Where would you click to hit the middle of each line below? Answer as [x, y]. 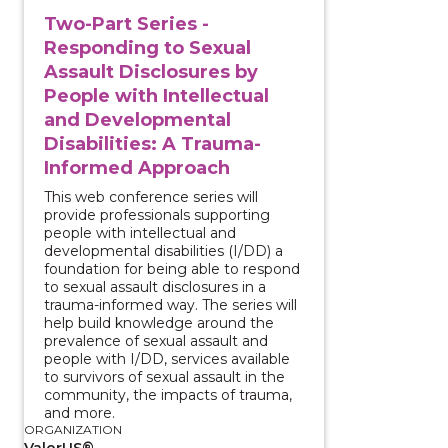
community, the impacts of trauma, [168, 394]
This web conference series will [151, 196]
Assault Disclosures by [151, 71]
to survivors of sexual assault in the [164, 376]
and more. [79, 412]
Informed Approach [137, 167]
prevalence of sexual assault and [156, 340]
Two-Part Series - [126, 23]
